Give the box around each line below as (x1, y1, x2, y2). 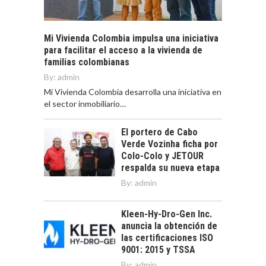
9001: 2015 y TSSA (121, 244, 195, 256)
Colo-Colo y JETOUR (121, 150, 204, 162)
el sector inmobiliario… (44, 99, 126, 109)
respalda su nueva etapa (121, 162, 220, 174)
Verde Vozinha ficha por (121, 138, 218, 150)
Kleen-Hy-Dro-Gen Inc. (121, 208, 212, 220)
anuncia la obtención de (121, 220, 217, 232)
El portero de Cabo (121, 126, 198, 138)
